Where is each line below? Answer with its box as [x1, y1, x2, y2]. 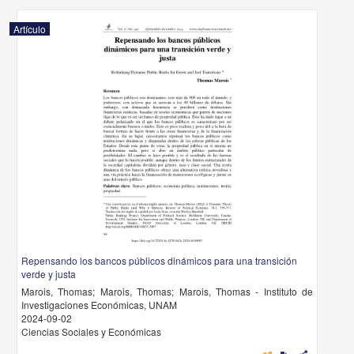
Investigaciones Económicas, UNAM [21, 298, 178, 311]
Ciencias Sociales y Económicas [21, 325, 162, 338]
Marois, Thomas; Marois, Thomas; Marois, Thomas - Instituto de [21, 284, 313, 298]
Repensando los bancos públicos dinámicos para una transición [21, 254, 298, 267]
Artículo [13, 22, 47, 36]
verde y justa [21, 267, 77, 281]
